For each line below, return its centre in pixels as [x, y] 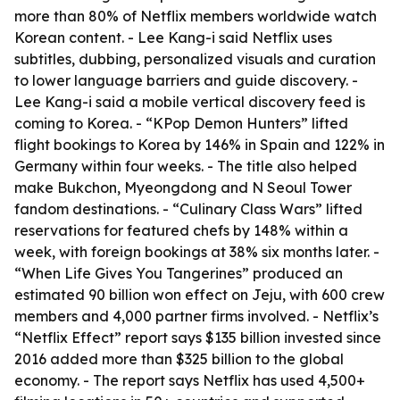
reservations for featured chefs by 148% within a [181, 230]
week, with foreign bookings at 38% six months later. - [197, 252]
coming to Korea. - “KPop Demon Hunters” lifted [181, 123]
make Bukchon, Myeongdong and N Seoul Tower [183, 187]
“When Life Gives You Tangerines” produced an [179, 273]
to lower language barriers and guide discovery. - [186, 80]
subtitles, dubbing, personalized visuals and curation [195, 59]
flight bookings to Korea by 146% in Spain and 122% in [200, 145]
